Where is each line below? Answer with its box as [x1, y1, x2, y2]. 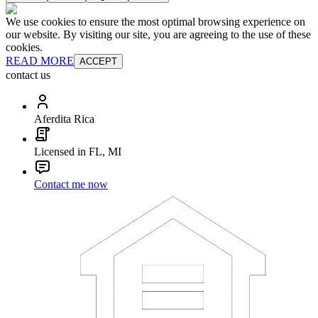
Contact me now [34, 178, 108, 191]
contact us [6, 69, 50, 82]
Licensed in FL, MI [34, 146, 121, 158]
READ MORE [6, 55, 74, 67]
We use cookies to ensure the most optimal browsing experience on [6, 16, 305, 28]
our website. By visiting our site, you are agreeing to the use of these [6, 28, 311, 41]
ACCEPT [79, 56, 117, 67]
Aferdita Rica [34, 113, 94, 126]
